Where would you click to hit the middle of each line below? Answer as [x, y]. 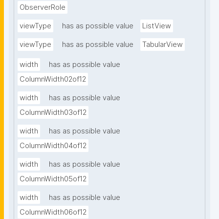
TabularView [163, 45]
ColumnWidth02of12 [53, 79]
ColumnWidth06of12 [53, 212]
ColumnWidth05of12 [53, 179]
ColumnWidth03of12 [53, 113]
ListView [157, 26]
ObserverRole [43, 8]
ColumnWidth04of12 [53, 146]
